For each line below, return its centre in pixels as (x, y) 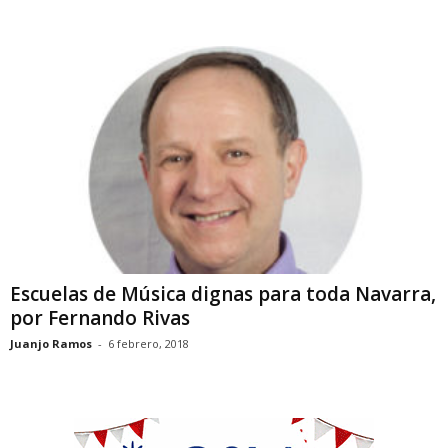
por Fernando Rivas (100, 317)
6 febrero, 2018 (148, 343)
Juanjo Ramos (51, 343)
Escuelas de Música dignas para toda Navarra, (223, 293)
